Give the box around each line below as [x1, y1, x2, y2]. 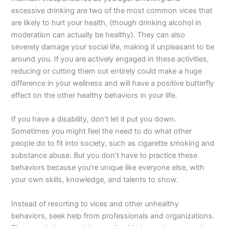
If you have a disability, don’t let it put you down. [11, 115, 177, 124]
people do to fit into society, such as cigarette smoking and [11, 139, 215, 148]
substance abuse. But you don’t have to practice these [11, 151, 198, 160]
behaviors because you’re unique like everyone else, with [11, 163, 205, 173]
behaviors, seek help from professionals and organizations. [11, 211, 215, 220]
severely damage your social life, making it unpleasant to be [11, 42, 215, 52]
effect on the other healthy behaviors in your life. [11, 91, 178, 100]
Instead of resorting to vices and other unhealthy [11, 199, 179, 208]
